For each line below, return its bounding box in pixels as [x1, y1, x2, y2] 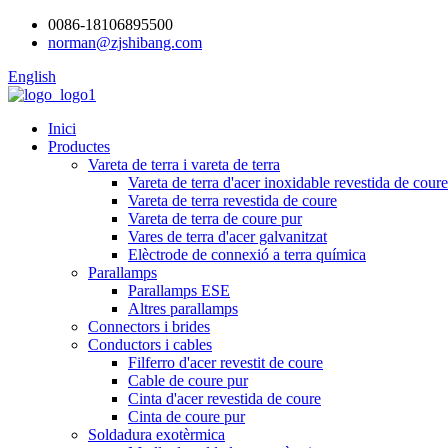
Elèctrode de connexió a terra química [128, 246, 366, 263]
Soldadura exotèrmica [88, 426, 225, 443]
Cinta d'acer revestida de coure [128, 390, 321, 407]
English [8, 68, 56, 85]
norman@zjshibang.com [48, 34, 202, 51]
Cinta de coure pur [128, 408, 245, 425]
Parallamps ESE [128, 282, 230, 299]
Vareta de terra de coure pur [128, 210, 302, 227]
